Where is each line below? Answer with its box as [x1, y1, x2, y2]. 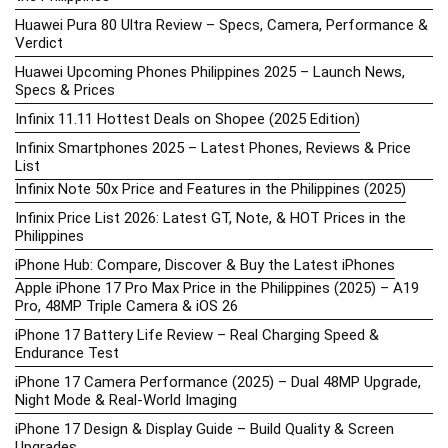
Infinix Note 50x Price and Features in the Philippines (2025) [15, 179, 406, 198]
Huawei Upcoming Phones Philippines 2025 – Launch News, [15, 62, 405, 81]
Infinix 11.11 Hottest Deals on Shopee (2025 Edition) [15, 109, 360, 128]
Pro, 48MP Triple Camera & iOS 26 [15, 296, 238, 315]
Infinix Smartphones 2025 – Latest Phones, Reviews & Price [15, 138, 411, 157]
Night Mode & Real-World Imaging [15, 390, 237, 409]
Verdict [15, 33, 63, 52]
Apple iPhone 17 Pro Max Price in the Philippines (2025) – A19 [15, 278, 419, 297]
